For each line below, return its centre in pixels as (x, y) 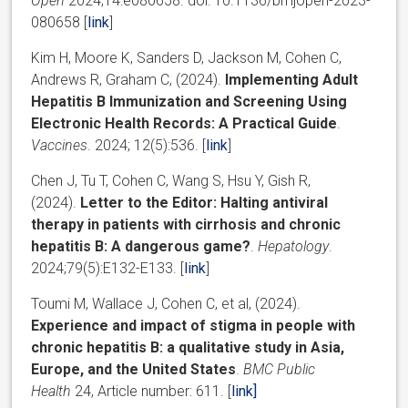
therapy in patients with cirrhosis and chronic (186, 224)
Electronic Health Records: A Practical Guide (184, 123)
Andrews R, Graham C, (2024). (128, 79)
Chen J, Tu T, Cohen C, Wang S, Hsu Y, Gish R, (171, 180)
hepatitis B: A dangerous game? (141, 246)
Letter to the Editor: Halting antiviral (204, 202)
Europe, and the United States (134, 369)
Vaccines (60, 145)
